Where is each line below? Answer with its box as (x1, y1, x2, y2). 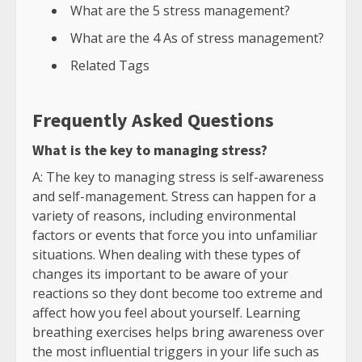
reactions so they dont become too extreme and (32, 284, 322, 303)
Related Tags (70, 57, 149, 75)
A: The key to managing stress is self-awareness (32, 168, 324, 187)
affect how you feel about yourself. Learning (32, 304, 301, 322)
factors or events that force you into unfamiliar (32, 226, 318, 245)
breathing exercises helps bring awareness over (32, 323, 324, 342)
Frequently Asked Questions (32, 107, 274, 133)
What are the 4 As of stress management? (70, 29, 324, 48)
